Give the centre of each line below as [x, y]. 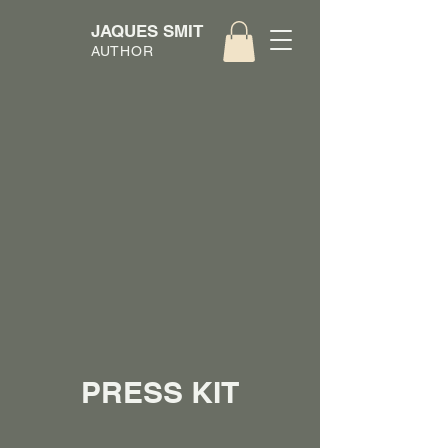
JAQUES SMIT [147, 31]
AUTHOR [122, 51]
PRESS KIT [160, 391]
